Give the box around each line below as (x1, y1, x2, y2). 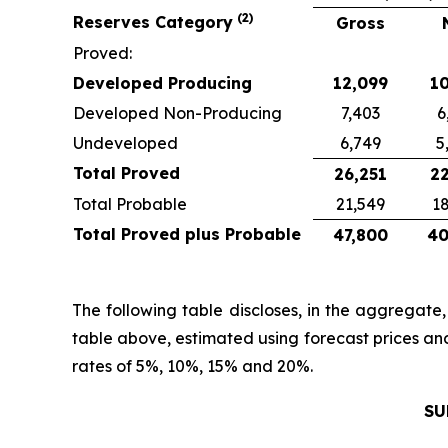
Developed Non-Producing (73, 103, 282, 124)
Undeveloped (73, 133, 178, 154)
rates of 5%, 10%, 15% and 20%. (72, 356, 313, 377)
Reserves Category (73, 12, 233, 33)
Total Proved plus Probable (73, 224, 301, 245)
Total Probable (73, 194, 187, 215)
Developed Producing (73, 73, 252, 94)
